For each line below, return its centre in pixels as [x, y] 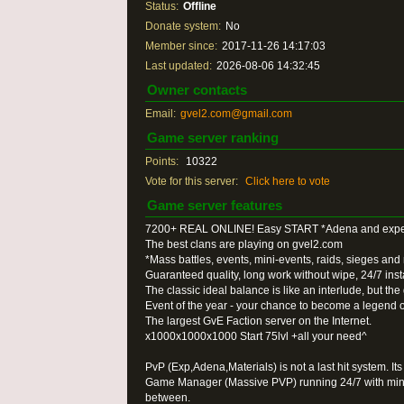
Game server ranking [213, 138]
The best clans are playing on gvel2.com [244, 244]
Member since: [181, 46]
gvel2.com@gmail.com [236, 114]
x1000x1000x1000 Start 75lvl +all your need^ [256, 336]
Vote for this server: [192, 181]
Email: [161, 114]
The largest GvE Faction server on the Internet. [258, 321]
